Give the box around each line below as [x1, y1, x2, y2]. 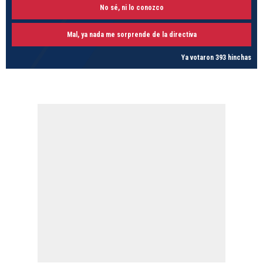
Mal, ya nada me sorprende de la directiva [66, 31, 197, 39]
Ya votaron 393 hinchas [181, 53, 251, 62]
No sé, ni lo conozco [99, 4, 164, 12]
